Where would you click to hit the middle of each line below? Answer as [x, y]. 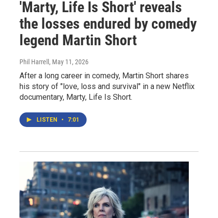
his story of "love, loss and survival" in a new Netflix [107, 86]
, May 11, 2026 [69, 62]
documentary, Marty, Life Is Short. [76, 97]
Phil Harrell [34, 62]
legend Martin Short [78, 40]
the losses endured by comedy [108, 23]
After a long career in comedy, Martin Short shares [104, 75]
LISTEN [48, 119]
